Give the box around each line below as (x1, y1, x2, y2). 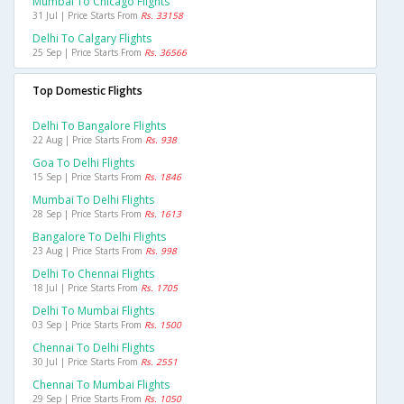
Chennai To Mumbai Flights (32, 377, 170, 393)
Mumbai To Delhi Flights (32, 192, 154, 208)
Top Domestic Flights (32, 83, 142, 99)
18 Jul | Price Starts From (32, 281, 141, 295)
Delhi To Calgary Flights (32, 31, 151, 47)
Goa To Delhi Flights (32, 155, 134, 171)
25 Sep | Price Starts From (32, 46, 144, 60)
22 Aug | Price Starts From (32, 133, 145, 147)
